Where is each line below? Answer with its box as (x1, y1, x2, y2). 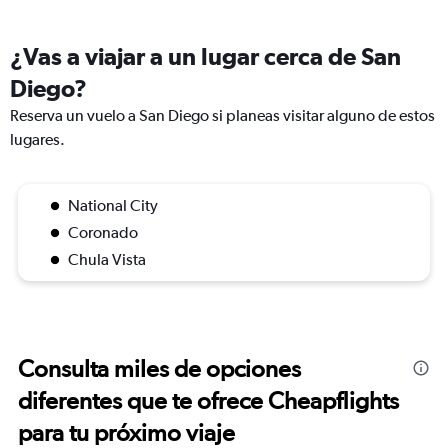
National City (68, 196, 158, 216)
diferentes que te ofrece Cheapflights (18, 386, 399, 416)
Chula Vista (68, 250, 146, 270)
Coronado (68, 223, 138, 243)
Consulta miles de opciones (18, 354, 301, 384)
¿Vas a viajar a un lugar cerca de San (10, 42, 401, 71)
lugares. (10, 130, 65, 150)
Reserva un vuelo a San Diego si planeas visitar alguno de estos (10, 106, 435, 126)
